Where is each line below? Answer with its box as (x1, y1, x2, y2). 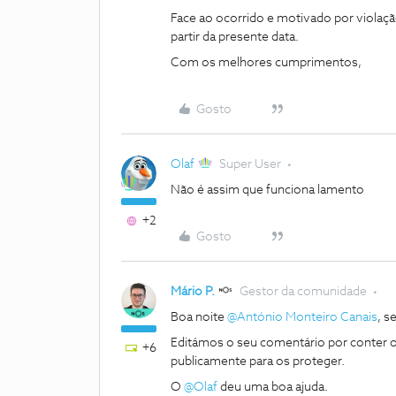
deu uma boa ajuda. (217, 381, 331, 393)
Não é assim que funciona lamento (171, 184, 367, 196)
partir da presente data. (171, 31, 299, 43)
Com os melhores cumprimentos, (171, 57, 362, 69)
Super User (219, 158, 282, 171)
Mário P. (171, 286, 215, 298)
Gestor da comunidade (240, 286, 367, 298)
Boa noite (171, 311, 227, 324)
